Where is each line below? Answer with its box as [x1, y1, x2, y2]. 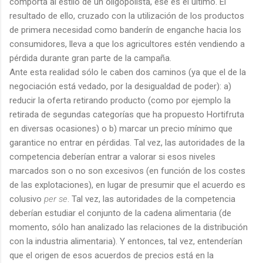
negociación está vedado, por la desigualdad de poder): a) [9, 80, 231, 92]
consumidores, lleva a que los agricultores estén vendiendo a [9, 38, 245, 49]
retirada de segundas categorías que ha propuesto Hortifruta [9, 109, 244, 120]
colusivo [9, 193, 44, 204]
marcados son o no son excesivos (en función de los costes [9, 165, 245, 176]
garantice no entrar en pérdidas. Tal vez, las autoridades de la [9, 137, 245, 148]
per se [44, 193, 68, 204]
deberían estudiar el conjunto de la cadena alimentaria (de [9, 207, 231, 218]
